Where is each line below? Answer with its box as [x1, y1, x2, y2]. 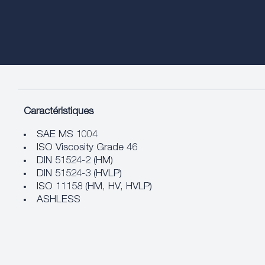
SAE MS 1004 [37, 130, 98, 140]
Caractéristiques [24, 107, 93, 117]
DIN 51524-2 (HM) [37, 156, 113, 166]
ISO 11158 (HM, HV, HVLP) [37, 182, 152, 192]
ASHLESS [37, 195, 80, 205]
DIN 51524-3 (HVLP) [37, 169, 122, 179]
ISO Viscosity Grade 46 [37, 143, 137, 153]
